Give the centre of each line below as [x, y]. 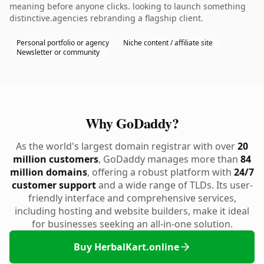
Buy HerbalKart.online [126, 247]
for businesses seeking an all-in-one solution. [132, 224]
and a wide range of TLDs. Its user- [174, 185]
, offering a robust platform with [161, 172]
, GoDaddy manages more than [169, 159]
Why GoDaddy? [132, 123]
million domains [49, 172]
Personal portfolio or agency [63, 43]
